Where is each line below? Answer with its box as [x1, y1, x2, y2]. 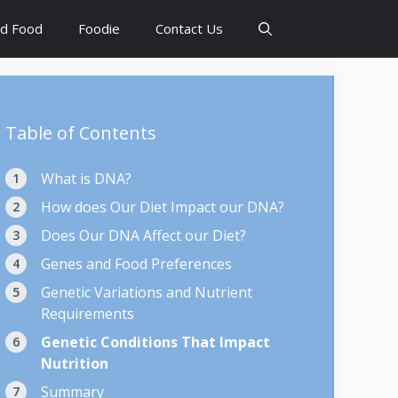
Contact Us [155, 20, 223, 37]
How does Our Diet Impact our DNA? [41, 197, 284, 217]
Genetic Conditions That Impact [41, 332, 270, 352]
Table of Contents [5, 121, 156, 145]
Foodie [78, 20, 120, 37]
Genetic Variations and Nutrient [41, 283, 252, 302]
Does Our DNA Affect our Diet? [41, 226, 246, 245]
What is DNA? [41, 169, 131, 188]
